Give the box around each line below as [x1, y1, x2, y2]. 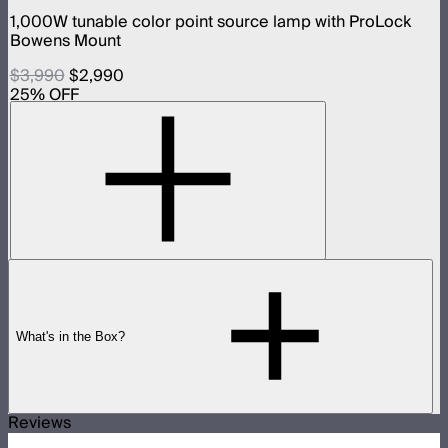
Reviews [8, 409, 71, 438]
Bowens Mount [9, 26, 121, 55]
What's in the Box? [16, 328, 125, 344]
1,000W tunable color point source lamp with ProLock [9, 7, 411, 36]
